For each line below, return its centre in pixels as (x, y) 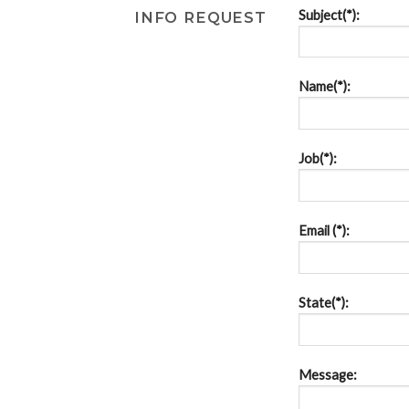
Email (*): (324, 230)
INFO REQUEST (200, 18)
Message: (328, 374)
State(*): (324, 302)
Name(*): (325, 87)
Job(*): (318, 159)
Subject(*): (329, 15)
